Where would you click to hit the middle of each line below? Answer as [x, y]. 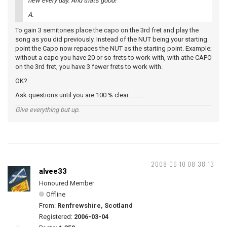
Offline [56, 194]
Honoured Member [67, 183]
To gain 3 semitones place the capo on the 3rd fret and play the [107, 30]
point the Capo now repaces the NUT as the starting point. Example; [113, 48]
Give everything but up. [47, 110]
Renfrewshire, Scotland [95, 205]
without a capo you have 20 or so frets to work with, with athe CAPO [113, 58]
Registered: [56, 217]
